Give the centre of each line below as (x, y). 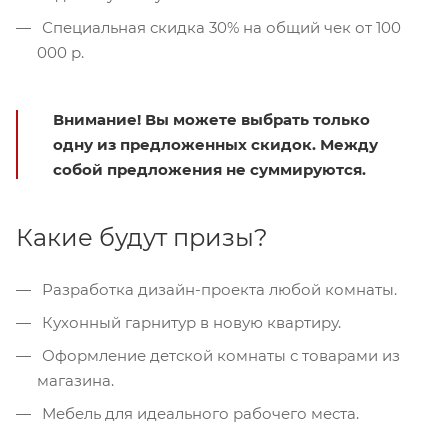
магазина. (75, 381)
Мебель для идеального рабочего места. (198, 414)
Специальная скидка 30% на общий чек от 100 (219, 28)
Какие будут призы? (142, 238)
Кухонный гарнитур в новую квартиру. (189, 323)
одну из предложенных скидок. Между (215, 145)
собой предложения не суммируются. (209, 170)
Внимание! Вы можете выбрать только (211, 120)
